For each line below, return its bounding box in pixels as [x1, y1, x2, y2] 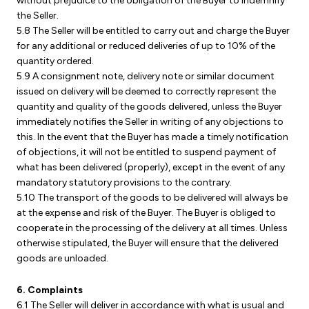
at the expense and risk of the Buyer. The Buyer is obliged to [17, 207, 276, 219]
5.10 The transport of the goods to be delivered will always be [17, 192, 288, 203]
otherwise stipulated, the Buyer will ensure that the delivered [17, 237, 279, 249]
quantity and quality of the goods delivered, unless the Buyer [17, 101, 282, 112]
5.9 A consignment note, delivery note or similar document [17, 70, 275, 82]
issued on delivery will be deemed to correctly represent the [17, 86, 276, 97]
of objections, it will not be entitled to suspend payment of [17, 146, 276, 158]
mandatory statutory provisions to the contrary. [17, 177, 232, 188]
